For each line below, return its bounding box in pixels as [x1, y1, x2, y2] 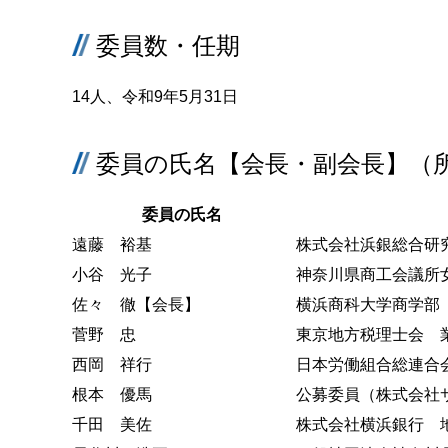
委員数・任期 [96, 31, 240, 59]
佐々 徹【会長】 [72, 296, 200, 314]
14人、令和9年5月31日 [72, 87, 238, 105]
